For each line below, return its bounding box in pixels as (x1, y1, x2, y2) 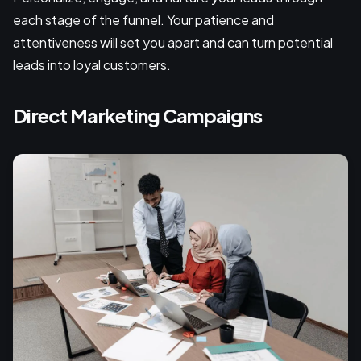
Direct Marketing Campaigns (13, 102, 263, 127)
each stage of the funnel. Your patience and (13, 10, 274, 28)
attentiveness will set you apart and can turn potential (13, 33, 333, 51)
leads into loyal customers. (13, 56, 171, 73)
